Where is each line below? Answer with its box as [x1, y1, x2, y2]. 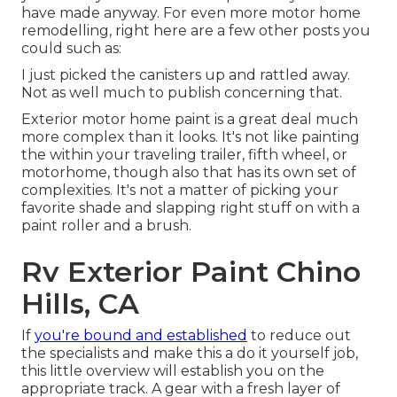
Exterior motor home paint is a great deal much [21, 111, 358, 128]
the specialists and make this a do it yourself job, [21, 345, 358, 362]
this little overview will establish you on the [21, 362, 324, 380]
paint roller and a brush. [21, 217, 191, 235]
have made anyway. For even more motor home [21, 4, 361, 22]
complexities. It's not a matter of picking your [21, 182, 339, 199]
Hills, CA [21, 286, 139, 322]
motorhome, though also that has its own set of [21, 164, 356, 182]
